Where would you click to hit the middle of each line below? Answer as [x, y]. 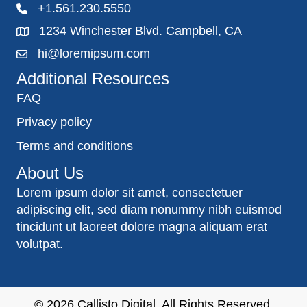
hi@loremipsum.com [94, 53]
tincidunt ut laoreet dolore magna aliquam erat [142, 227]
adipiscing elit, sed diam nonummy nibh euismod [149, 210]
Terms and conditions [75, 146]
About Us [50, 173]
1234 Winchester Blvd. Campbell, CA [140, 31]
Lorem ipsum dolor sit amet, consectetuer [130, 193]
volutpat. [40, 244]
